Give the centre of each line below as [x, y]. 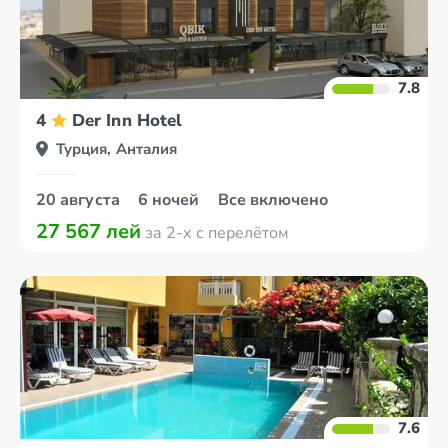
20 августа [80, 200]
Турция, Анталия [117, 149]
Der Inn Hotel [127, 120]
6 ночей [170, 200]
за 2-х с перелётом [215, 233]
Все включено [273, 200]
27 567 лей [88, 231]
